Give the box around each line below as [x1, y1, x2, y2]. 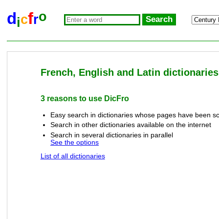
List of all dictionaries [40, 153, 105, 160]
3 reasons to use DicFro [40, 94, 129, 103]
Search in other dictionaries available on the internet [50, 121, 211, 129]
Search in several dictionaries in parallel [50, 131, 173, 139]
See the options [50, 138, 99, 146]
